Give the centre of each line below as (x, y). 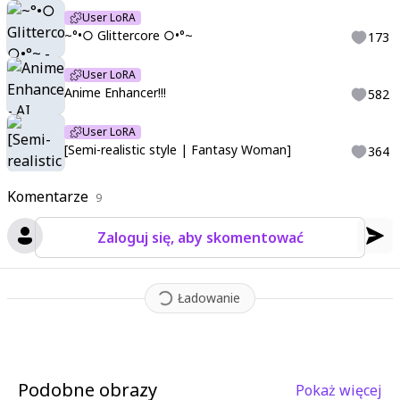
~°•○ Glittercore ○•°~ (129, 35)
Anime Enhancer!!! (115, 92)
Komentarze (48, 196)
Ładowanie (209, 298)
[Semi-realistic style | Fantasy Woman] (178, 150)
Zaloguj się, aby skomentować (200, 237)
